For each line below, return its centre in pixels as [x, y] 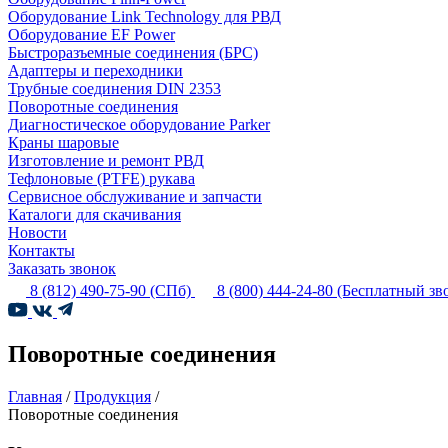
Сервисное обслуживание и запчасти [135, 196]
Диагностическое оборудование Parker [139, 124]
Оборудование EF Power [91, 34]
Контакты [41, 250]
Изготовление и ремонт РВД [106, 160]
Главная [35, 396]
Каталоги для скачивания [94, 214]
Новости [37, 232]
